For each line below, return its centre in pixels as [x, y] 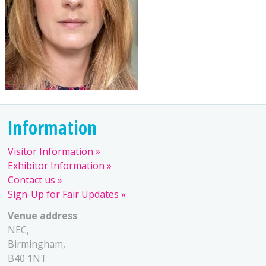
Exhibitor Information [56, 166]
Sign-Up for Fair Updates [64, 194]
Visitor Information [51, 152]
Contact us [32, 180]
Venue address [43, 216]
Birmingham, [37, 244]
